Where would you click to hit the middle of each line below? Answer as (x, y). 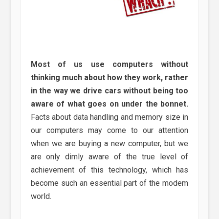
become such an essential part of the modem (109, 183)
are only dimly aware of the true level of (109, 157)
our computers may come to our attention (109, 131)
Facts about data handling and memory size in (109, 117)
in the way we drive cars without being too (109, 91)
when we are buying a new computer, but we (109, 144)
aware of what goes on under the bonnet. (109, 104)
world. (41, 197)
